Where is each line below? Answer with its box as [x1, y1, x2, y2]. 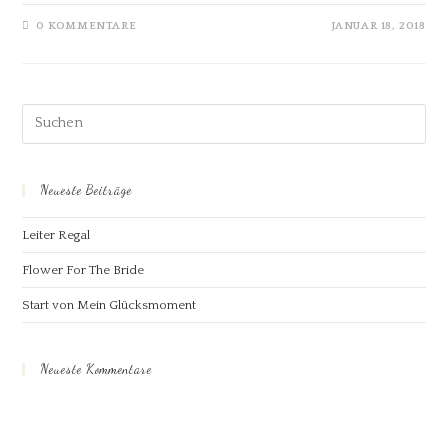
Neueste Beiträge [40, 181, 133, 198]
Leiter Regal [22, 227, 91, 242]
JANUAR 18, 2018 [330, 19, 426, 32]
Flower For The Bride [22, 262, 145, 277]
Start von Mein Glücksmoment [22, 297, 197, 312]
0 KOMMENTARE [36, 19, 137, 32]
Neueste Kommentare [40, 360, 153, 377]
